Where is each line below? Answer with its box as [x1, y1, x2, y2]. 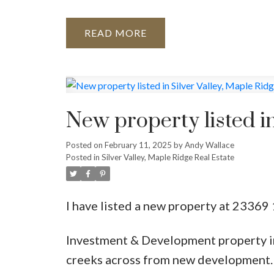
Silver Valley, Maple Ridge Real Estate [101, 152, 234, 162]
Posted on [65, 139, 105, 150]
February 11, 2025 [104, 139, 172, 150]
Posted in [65, 152, 100, 162]
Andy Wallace [184, 139, 234, 150]
